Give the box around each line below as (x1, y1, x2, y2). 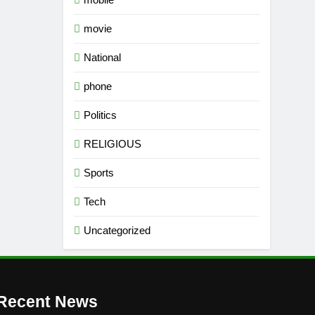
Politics (84, 109, 117, 121)
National (84, 51, 122, 63)
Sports (84, 167, 115, 179)
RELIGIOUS (84, 138, 142, 150)
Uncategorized (84, 224, 151, 236)
